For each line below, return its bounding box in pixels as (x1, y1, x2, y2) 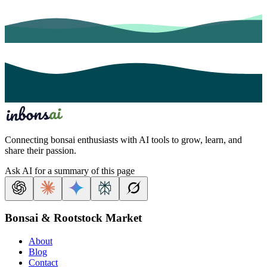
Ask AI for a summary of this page (5, 165, 135, 176)
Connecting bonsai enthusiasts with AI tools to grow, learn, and (5, 134, 242, 145)
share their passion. (5, 145, 76, 156)
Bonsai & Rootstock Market (5, 212, 142, 225)
